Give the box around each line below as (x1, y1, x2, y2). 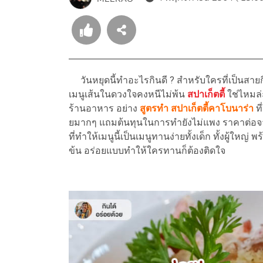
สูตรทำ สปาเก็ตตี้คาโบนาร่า (140, 103, 254, 114)
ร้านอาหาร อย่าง (69, 103, 140, 114)
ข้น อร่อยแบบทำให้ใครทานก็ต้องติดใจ (69, 145, 225, 157)
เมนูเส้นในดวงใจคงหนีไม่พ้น (69, 89, 187, 100)
